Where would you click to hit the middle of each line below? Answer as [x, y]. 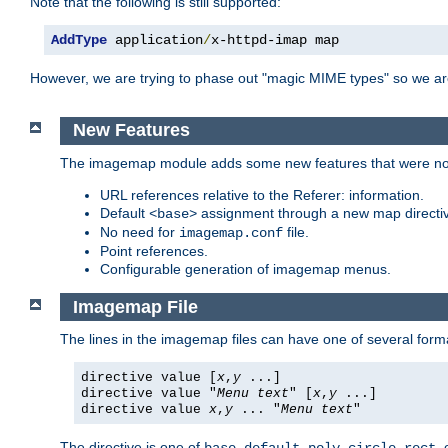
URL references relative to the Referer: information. [262, 194]
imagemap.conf [231, 232]
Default [124, 212]
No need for [139, 231]
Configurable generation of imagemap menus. [245, 268]
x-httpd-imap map [275, 40]
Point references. [154, 250]
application [155, 40]
